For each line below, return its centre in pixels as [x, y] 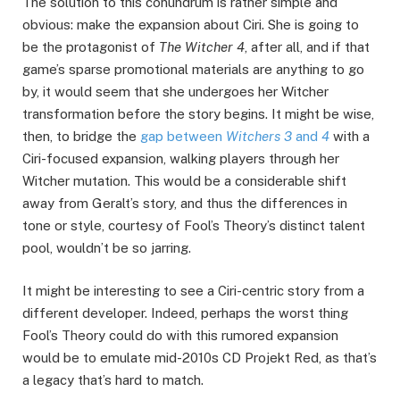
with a [350, 136]
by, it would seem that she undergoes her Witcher [175, 91]
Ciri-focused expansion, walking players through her [181, 158]
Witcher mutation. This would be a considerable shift [184, 180]
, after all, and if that [307, 46]
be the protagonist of [91, 46]
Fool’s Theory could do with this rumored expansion [180, 336]
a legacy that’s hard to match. [113, 380]
